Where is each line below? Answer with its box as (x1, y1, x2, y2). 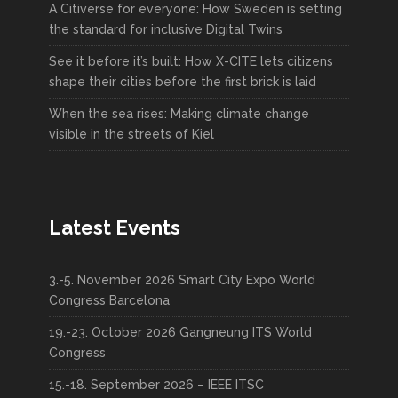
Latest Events (49, 215, 180, 239)
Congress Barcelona (49, 292, 170, 307)
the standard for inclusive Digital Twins (49, 21, 283, 36)
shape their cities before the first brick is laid (49, 74, 316, 89)
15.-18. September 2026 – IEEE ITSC (49, 377, 264, 392)
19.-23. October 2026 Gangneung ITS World (49, 324, 312, 339)
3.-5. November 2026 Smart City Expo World (49, 272, 315, 287)
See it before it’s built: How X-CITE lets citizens (49, 53, 333, 68)
